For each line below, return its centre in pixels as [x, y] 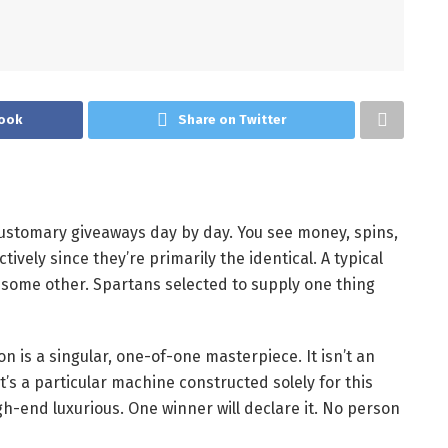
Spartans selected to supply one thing [234, 284]
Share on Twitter [232, 119]
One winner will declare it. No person [264, 408]
